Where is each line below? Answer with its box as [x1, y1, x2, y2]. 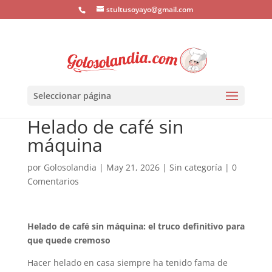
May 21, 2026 [106, 161, 160, 173]
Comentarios [27, 175, 79, 187]
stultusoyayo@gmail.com [106, 4, 194, 15]
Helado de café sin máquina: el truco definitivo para [27, 220, 245, 232]
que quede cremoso [27, 234, 110, 246]
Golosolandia [43, 161, 97, 173]
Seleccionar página [33, 90, 111, 101]
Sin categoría [169, 161, 222, 173]
